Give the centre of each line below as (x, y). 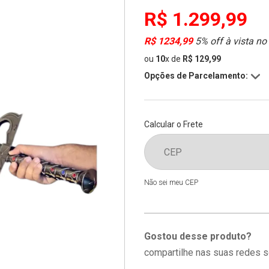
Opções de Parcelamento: (196, 76)
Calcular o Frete (174, 124)
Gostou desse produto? (198, 236)
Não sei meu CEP (171, 183)
